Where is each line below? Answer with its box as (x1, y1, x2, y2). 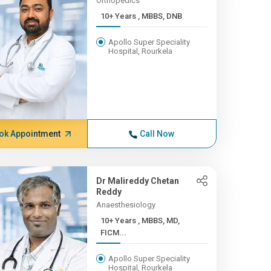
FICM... (100, 228, 126, 237)
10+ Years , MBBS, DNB (137, 11, 182, 21)
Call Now (140, 129, 175, 139)
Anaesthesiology (96, 200, 155, 209)
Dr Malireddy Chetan (96, 176, 179, 186)
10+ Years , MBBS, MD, (100, 216, 138, 225)
